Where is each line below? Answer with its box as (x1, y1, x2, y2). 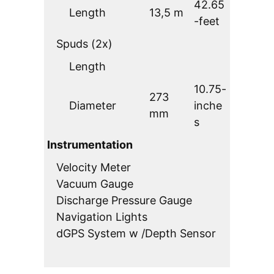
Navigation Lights (56, 210, 147, 224)
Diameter (69, 99, 116, 113)
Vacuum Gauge (56, 177, 133, 191)
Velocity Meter (56, 161, 131, 174)
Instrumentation (47, 138, 133, 152)
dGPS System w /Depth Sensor (56, 227, 216, 240)
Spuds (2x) (56, 37, 113, 51)
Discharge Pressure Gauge (56, 194, 192, 207)
